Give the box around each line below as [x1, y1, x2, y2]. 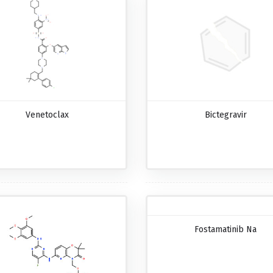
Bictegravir [204, 109, 247, 120]
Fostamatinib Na [194, 224, 257, 235]
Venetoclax [26, 109, 69, 120]
